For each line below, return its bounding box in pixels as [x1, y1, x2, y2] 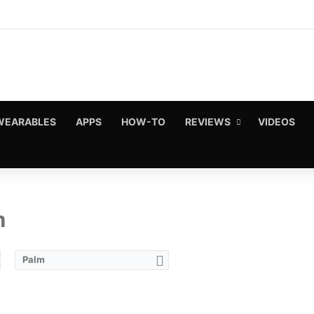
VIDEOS [258, 115, 295, 128]
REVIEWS [185, 115, 231, 128]
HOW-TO [121, 115, 165, 128]
